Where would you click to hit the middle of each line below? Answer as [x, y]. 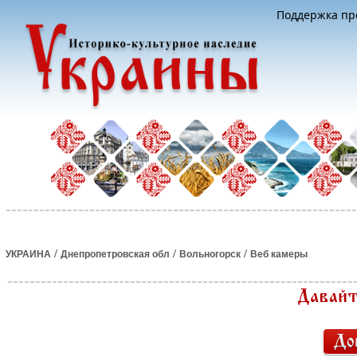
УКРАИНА [28, 254]
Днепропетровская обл [115, 254]
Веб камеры [279, 254]
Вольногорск [210, 254]
